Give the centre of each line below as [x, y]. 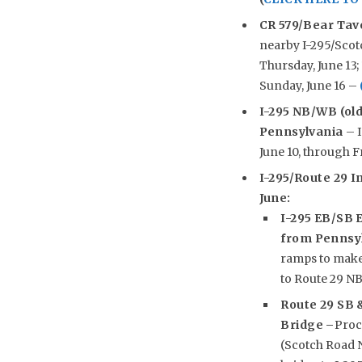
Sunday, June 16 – [309, 85]
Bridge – [307, 324]
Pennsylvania [301, 131]
